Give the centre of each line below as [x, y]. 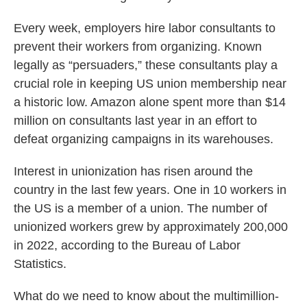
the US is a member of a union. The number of [140, 208]
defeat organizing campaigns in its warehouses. [144, 139]
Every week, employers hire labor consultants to [145, 28]
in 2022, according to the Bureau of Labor [127, 245]
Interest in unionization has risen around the [133, 171]
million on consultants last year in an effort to [135, 120]
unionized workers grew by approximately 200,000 [151, 226]
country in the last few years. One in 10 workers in [150, 189]
